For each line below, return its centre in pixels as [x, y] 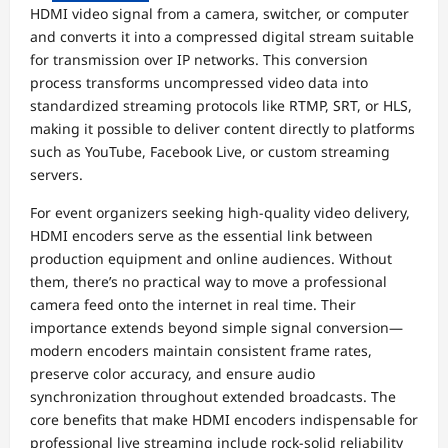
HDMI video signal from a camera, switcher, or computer [219, 13]
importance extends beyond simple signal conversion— [216, 327]
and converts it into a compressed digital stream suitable [222, 36]
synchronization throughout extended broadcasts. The [213, 396]
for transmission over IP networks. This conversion [199, 59]
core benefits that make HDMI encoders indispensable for [224, 419]
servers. [56, 174]
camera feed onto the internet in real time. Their [193, 304]
